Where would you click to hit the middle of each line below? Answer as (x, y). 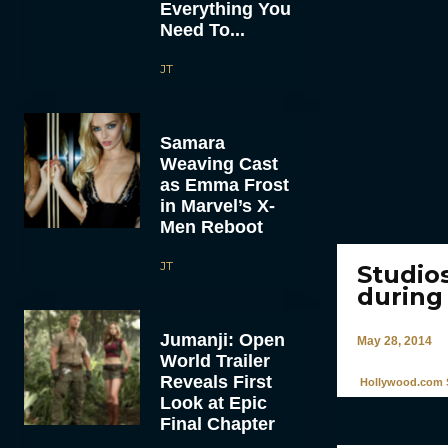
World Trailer (214, 360)
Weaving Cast (218, 163)
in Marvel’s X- (217, 205)
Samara (192, 142)
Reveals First (215, 381)
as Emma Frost (224, 184)
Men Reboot (211, 226)
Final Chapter (217, 423)
